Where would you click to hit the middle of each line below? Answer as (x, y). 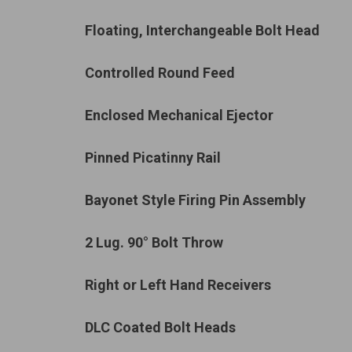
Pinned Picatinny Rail (153, 158)
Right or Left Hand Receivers (178, 285)
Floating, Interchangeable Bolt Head (202, 30)
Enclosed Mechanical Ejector (179, 115)
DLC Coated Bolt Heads (160, 327)
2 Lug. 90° (117, 242)
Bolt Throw (187, 242)
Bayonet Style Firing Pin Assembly (195, 200)
